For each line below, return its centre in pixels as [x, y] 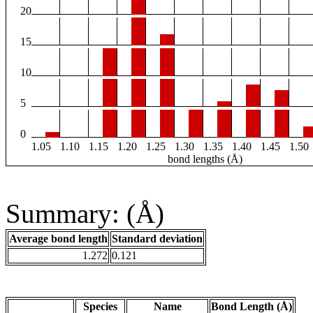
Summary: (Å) [85, 214]
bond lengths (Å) [205, 159]
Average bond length [58, 239]
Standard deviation [157, 239]
